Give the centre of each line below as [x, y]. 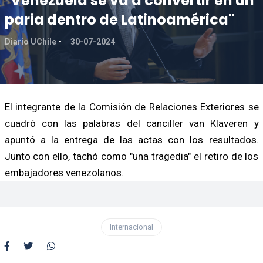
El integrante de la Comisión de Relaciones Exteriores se [131, 107]
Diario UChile [30, 41]
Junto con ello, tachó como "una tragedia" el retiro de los [131, 156]
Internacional [131, 227]
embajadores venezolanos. [64, 172]
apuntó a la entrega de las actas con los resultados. [131, 139]
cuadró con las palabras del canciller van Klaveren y [131, 123]
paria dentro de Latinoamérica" [119, 19]
